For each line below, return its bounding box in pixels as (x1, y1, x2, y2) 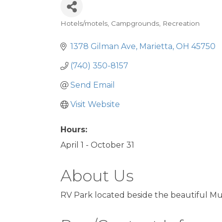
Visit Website (70, 100, 120, 110)
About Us (60, 166, 134, 186)
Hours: (60, 125, 87, 135)
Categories (60, 24, 122, 39)
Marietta (139, 42, 172, 52)
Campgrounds (111, 19, 159, 28)
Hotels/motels (60, 19, 108, 28)
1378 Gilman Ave (70, 42, 136, 52)
